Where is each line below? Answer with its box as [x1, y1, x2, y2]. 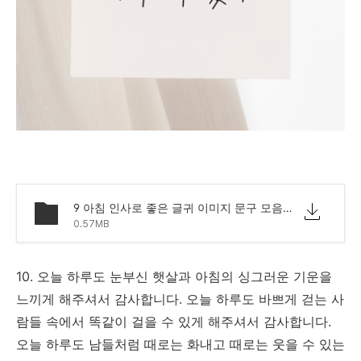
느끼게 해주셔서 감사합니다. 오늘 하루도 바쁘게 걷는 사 [16, 290, 344, 307]
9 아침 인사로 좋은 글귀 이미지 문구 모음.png [283, 200, 293, 214]
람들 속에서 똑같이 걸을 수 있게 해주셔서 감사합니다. [16, 313, 331, 330]
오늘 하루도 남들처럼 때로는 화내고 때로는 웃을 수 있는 [16, 335, 345, 352]
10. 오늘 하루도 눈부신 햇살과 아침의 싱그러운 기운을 [16, 268, 332, 284]
